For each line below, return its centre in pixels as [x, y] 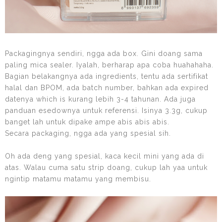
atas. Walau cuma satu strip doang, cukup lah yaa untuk [106, 167]
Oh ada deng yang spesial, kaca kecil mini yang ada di [105, 156]
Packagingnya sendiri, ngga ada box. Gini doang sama [104, 53]
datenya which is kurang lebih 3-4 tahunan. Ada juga [100, 99]
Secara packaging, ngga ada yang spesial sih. [88, 133]
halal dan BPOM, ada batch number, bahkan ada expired [107, 87]
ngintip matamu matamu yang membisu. [78, 179]
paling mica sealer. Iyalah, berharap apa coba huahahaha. [109, 65]
